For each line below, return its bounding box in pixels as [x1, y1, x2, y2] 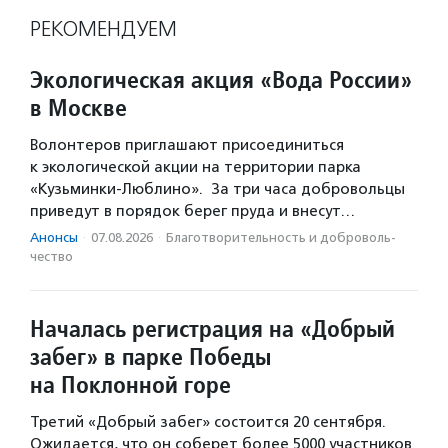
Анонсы [30, 230, 78, 246]
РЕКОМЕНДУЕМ [30, 16, 177, 43]
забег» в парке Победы [30, 341, 271, 373]
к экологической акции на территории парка [30, 158, 361, 177]
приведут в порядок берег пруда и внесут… [30, 202, 355, 221]
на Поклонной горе [30, 369, 231, 401]
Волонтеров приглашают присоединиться [30, 136, 344, 155]
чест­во [30, 249, 73, 265]
